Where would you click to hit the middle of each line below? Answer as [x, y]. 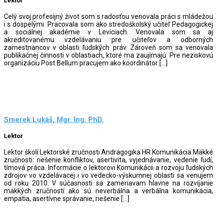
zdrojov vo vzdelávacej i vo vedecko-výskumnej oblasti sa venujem [108, 175]
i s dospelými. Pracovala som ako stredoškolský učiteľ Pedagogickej [108, 24]
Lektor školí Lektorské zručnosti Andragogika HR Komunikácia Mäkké [108, 152]
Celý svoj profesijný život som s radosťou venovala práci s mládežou [108, 16]
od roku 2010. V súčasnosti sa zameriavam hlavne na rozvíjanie [108, 183]
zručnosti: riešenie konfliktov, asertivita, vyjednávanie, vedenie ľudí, [108, 160]
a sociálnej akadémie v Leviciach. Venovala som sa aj [108, 32]
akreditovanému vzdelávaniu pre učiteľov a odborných [108, 39]
